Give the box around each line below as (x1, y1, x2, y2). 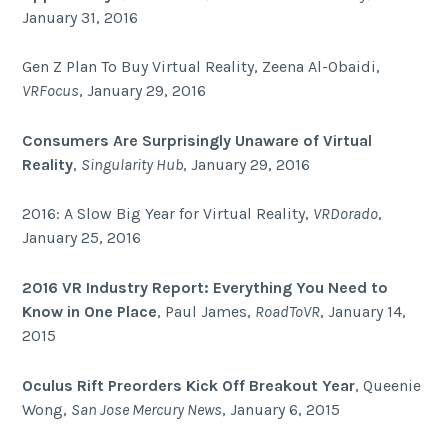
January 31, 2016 (22, 7, 139, 27)
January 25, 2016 (22, 228, 142, 248)
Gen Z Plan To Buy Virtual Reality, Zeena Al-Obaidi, (22, 57, 381, 77)
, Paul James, (157, 301, 256, 321)
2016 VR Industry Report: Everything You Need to (22, 277, 389, 297)
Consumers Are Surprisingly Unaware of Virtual (22, 130, 373, 150)
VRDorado (313, 204, 379, 224)
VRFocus (22, 81, 80, 101)
